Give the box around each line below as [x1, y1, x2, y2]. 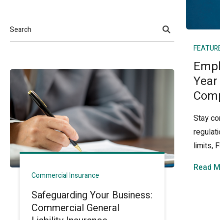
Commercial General [31, 201, 120, 215]
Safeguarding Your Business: [31, 188, 153, 202]
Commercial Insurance [31, 170, 100, 181]
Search [9, 30, 33, 42]
